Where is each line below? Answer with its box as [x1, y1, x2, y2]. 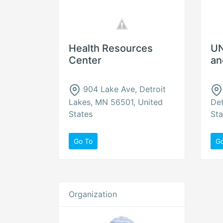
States [69, 109, 93, 119]
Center [69, 54, 102, 66]
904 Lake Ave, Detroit [81, 84, 166, 94]
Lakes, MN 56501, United [69, 97, 163, 107]
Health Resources [69, 42, 153, 54]
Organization [69, 189, 117, 199]
